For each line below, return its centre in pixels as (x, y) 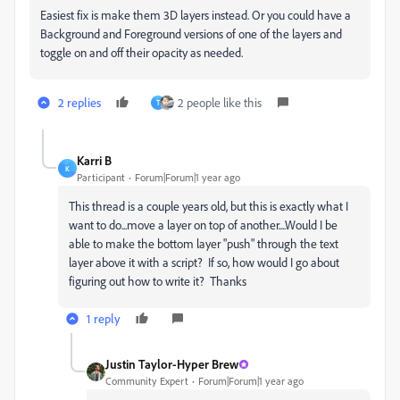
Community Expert (147, 381)
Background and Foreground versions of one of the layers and (191, 34)
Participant (101, 178)
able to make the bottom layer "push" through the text (204, 244)
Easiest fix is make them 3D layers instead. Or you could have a (196, 15)
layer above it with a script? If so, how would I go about (204, 262)
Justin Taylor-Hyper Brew (172, 364)
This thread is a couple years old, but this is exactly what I (208, 206)
